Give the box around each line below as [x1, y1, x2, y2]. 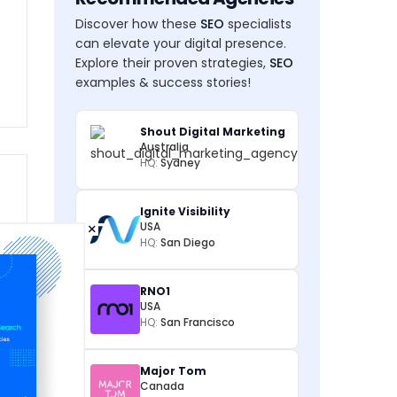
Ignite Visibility [140, 204, 230, 219]
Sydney [160, 155, 200, 170]
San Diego [160, 235, 215, 250]
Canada [140, 378, 184, 393]
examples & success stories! [75, 74, 251, 91]
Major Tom [140, 363, 206, 378]
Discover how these [75, 15, 200, 33]
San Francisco [160, 315, 235, 330]
